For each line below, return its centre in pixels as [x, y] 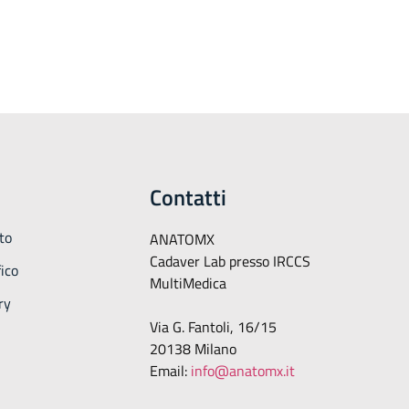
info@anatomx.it [242, 371]
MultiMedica [188, 283]
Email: [170, 371]
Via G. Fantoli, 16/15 [213, 327]
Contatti [188, 197]
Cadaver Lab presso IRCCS [230, 261]
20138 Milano [193, 349]
